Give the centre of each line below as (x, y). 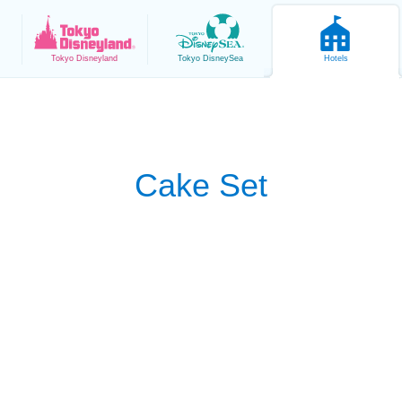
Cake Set (201, 185)
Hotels (336, 58)
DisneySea (223, 58)
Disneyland (97, 58)
